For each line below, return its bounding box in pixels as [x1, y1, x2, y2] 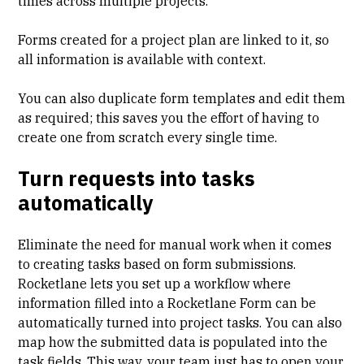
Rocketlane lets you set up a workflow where [18, 275, 292, 292]
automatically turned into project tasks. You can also [18, 314, 343, 331]
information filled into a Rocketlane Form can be [18, 295, 317, 312]
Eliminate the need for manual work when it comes [18, 236, 332, 253]
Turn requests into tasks [18, 165, 256, 193]
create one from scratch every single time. [18, 129, 278, 146]
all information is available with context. [18, 51, 266, 68]
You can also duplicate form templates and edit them [18, 90, 346, 107]
